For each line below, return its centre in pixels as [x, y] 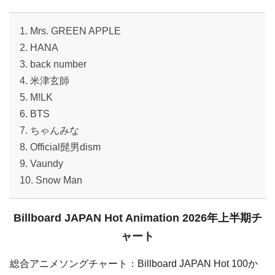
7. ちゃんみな [49, 131]
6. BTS [35, 114]
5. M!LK [36, 98]
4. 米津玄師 [45, 81]
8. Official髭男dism [60, 147]
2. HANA [39, 48]
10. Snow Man [51, 180]
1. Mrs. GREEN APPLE [70, 31]
